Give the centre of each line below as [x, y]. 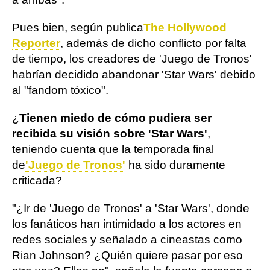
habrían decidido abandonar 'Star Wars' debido [134, 74]
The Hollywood [185, 27]
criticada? [37, 181]
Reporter [36, 43]
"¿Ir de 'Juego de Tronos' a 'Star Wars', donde [131, 208]
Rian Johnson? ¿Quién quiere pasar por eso [127, 255]
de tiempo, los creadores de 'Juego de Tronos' [132, 59]
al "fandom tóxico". [60, 90]
